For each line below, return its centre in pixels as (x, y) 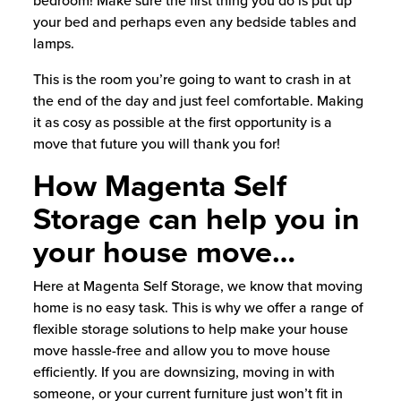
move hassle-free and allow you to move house (181, 350)
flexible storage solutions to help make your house (190, 329)
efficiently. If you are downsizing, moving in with (183, 372)
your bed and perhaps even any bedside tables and (194, 22)
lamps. (53, 43)
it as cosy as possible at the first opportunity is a (182, 122)
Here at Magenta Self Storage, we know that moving (197, 286)
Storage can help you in (196, 219)
